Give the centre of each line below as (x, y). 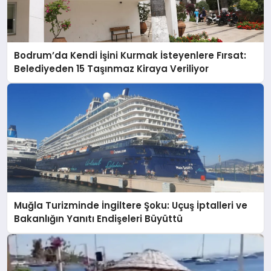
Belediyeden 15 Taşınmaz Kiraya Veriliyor (112, 68)
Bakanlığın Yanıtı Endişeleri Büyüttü (99, 219)
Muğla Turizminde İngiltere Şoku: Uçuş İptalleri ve (131, 206)
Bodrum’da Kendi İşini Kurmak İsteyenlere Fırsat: (130, 55)
